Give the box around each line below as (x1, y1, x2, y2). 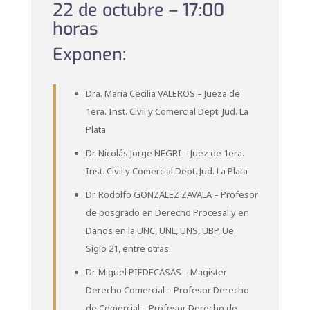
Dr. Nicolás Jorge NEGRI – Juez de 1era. (85, 147, 244, 159)
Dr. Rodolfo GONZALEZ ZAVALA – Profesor (85, 188, 258, 201)
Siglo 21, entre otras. (85, 242, 171, 255)
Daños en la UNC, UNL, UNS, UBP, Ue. (85, 224, 236, 237)
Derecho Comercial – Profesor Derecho (85, 284, 249, 296)
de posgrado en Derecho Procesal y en (85, 206, 249, 219)
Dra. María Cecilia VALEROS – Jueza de (85, 87, 240, 100)
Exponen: (52, 43, 126, 66)
